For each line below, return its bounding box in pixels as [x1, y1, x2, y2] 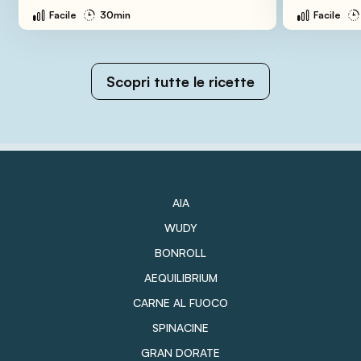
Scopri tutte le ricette [106, 73, 255, 91]
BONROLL [155, 246, 206, 260]
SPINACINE [152, 321, 209, 335]
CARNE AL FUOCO [133, 296, 228, 310]
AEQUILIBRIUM [143, 271, 218, 285]
